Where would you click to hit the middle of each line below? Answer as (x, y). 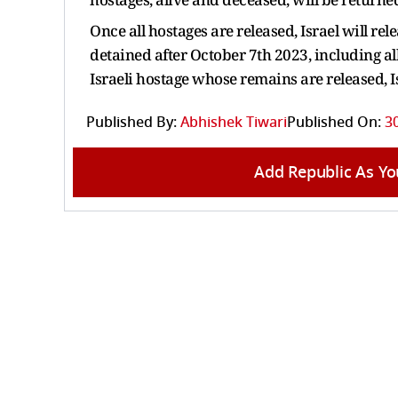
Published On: (334, 122)
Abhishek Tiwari (234, 122)
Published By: (131, 122)
